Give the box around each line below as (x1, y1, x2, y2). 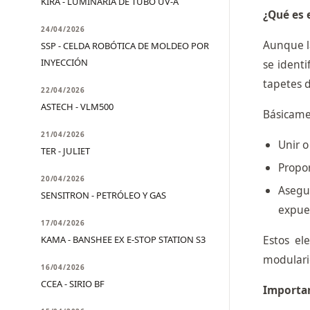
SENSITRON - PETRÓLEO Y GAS (41, 189, 166, 201)
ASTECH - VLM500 (41, 100, 113, 113)
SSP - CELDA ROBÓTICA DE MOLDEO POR (41, 39, 209, 52)
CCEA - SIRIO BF (41, 277, 104, 290)
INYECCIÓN (41, 56, 88, 69)
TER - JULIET (41, 145, 90, 157)
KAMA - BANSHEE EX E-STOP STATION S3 (41, 233, 206, 246)
